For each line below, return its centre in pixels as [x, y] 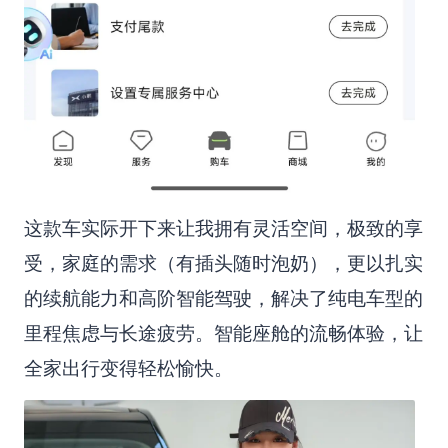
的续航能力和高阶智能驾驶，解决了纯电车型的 [223, 298]
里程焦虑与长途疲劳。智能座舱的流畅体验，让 [223, 333]
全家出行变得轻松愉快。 [128, 368]
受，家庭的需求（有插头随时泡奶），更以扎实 [223, 263]
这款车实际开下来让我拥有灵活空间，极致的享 [223, 228]
